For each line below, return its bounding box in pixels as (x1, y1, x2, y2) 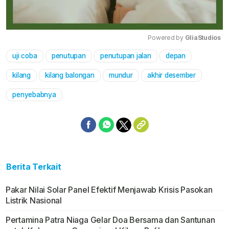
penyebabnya (12, 90, 56, 99)
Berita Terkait (6, 162, 61, 172)
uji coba (12, 52, 37, 60)
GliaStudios (185, 34, 221, 42)
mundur (109, 71, 133, 80)
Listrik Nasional (5, 195, 62, 206)
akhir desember (147, 71, 196, 80)
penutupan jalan (100, 52, 151, 60)
